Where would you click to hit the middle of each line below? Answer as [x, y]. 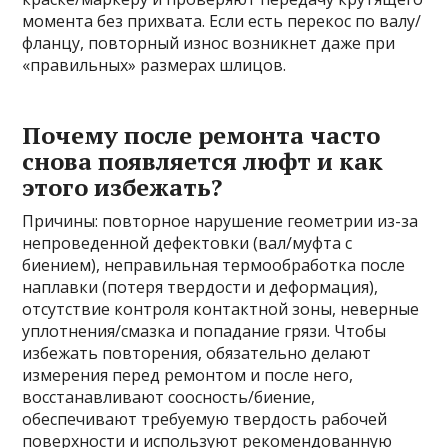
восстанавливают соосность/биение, [169, 397]
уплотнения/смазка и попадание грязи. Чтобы [204, 331]
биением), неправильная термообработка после [214, 265]
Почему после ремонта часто [201, 135]
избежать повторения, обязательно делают [197, 353]
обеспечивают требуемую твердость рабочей [205, 419]
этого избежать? [122, 187]
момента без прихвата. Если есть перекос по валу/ [222, 21]
